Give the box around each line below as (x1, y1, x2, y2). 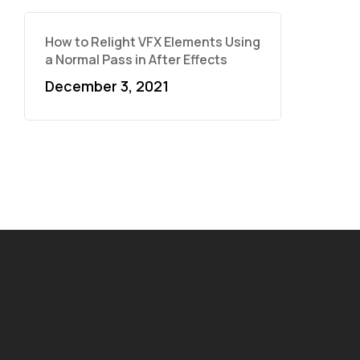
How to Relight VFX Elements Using (44, 33, 260, 51)
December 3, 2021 (44, 76, 169, 96)
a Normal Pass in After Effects (44, 51, 227, 68)
